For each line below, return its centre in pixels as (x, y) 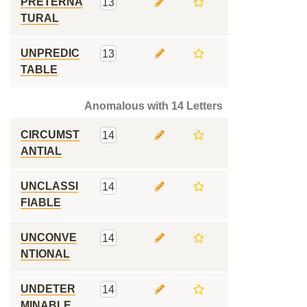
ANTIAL (41, 151)
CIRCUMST (50, 135)
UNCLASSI (49, 186)
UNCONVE (49, 237)
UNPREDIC (50, 53)
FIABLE (41, 202)
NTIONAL (45, 254)
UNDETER (48, 289)
